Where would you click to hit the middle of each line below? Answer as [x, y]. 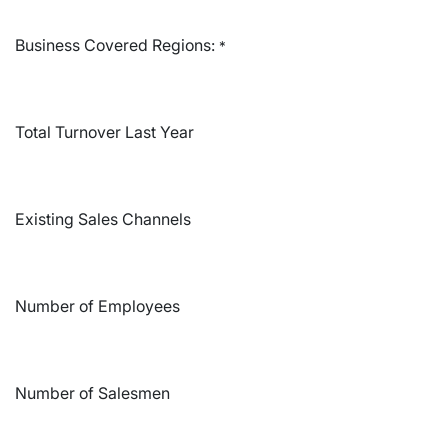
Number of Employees [97, 306]
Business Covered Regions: [117, 45]
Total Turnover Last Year [104, 132]
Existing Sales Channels [103, 219]
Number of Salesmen [92, 393]
